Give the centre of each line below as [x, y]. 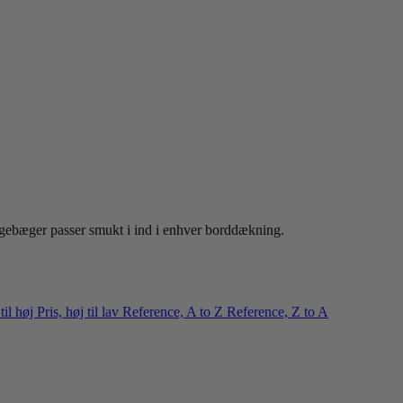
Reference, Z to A [278, 311]
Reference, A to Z [175, 311]
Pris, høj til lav [80, 311]
